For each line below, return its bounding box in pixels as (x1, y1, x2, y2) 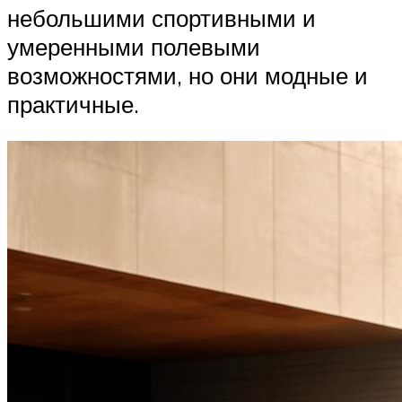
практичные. (7, 89, 139, 118)
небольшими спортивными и (7, 3, 316, 32)
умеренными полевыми (7, 31, 260, 61)
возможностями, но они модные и (7, 60, 368, 90)
